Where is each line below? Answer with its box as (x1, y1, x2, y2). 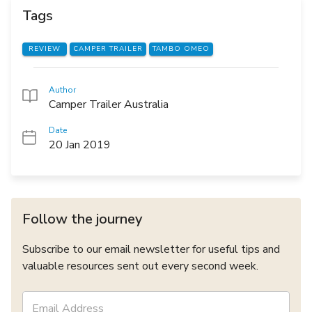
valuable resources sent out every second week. (22, 258, 258, 274)
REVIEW (29, 43, 61, 54)
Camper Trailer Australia (49, 96, 169, 112)
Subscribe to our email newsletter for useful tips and (22, 241, 280, 257)
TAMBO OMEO (153, 43, 210, 54)
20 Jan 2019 (49, 136, 111, 153)
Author (49, 84, 76, 95)
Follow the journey (22, 209, 142, 228)
